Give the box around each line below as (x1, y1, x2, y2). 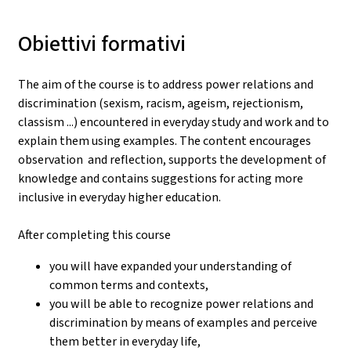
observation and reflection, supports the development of (18, 150, 326, 168)
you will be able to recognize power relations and (49, 295, 313, 312)
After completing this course (18, 226, 171, 243)
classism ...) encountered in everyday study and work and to (18, 113, 329, 130)
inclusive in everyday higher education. (18, 188, 221, 205)
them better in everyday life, (49, 332, 201, 349)
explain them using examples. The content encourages (18, 132, 311, 149)
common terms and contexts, (49, 276, 208, 293)
